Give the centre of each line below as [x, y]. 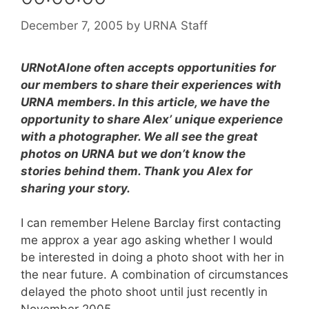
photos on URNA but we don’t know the [133, 153]
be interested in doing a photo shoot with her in [152, 257]
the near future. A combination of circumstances [154, 275]
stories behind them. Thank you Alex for [137, 171]
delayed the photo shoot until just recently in [144, 292]
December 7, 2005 [72, 25]
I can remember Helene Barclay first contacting [151, 223]
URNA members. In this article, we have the [145, 102]
